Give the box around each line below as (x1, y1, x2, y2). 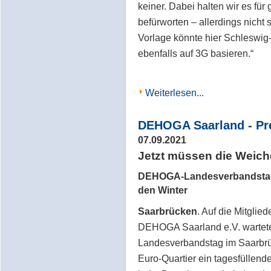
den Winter (138, 184, 188, 195)
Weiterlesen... (145, 87, 204, 98)
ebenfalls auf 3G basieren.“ (138, 48, 253, 59)
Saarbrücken (138, 206, 197, 217)
